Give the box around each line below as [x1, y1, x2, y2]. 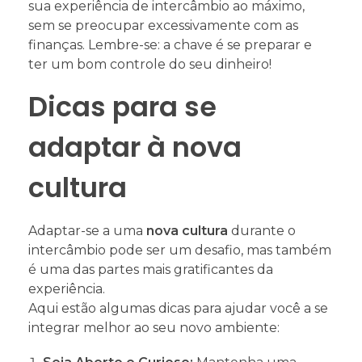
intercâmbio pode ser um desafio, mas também [28, 242, 331, 259]
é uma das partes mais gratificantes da [28, 262, 273, 278]
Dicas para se [28, 87, 217, 126]
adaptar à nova [28, 128, 242, 166]
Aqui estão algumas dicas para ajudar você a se [28, 301, 328, 317]
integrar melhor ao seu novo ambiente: [28, 320, 280, 336]
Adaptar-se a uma [28, 223, 146, 239]
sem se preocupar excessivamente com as [28, 17, 298, 33]
